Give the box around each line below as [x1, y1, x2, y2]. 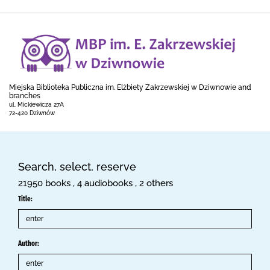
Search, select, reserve [18, 160, 136, 173]
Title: [18, 195, 33, 203]
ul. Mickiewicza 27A [9, 101, 64, 108]
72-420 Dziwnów [9, 110, 55, 116]
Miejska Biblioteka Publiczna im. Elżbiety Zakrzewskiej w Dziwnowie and [9, 83, 251, 92]
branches [9, 92, 40, 100]
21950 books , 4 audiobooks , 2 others [18, 178, 173, 189]
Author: [18, 239, 39, 248]
